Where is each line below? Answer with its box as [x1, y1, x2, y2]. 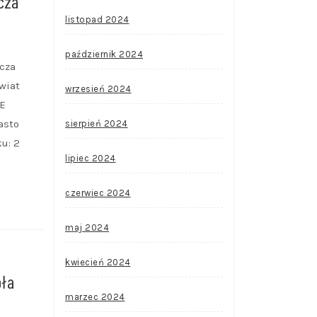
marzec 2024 [65, 292, 125, 302]
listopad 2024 [65, 14, 129, 25]
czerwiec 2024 [65, 188, 131, 198]
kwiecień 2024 [65, 257, 131, 267]
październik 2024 [65, 49, 143, 59]
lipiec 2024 [65, 153, 116, 163]
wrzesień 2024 [65, 83, 132, 94]
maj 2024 [65, 222, 109, 233]
